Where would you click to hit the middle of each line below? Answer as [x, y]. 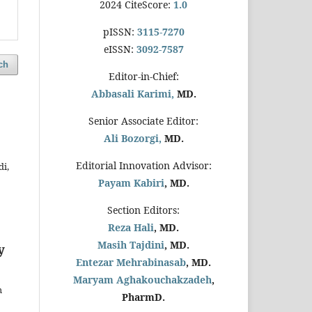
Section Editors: [143, 210]
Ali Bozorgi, [132, 138]
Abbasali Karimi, [132, 93]
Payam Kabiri [131, 182]
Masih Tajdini [131, 244]
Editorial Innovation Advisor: [143, 165]
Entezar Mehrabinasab [131, 262]
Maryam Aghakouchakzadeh [142, 279]
